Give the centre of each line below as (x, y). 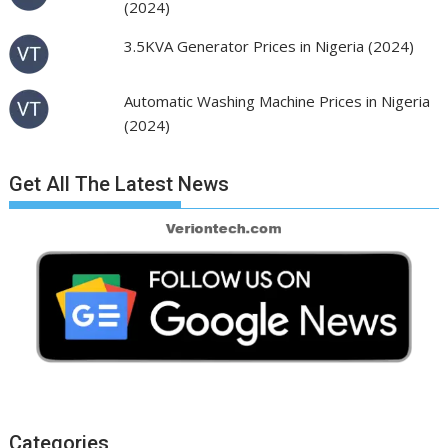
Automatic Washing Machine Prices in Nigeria (276, 101)
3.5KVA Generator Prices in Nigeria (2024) (268, 46)
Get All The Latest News (119, 183)
